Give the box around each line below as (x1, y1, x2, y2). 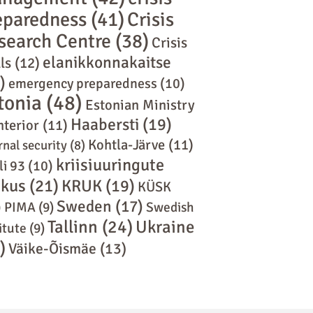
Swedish (145, 198, 194, 216)
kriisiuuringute (55, 154, 164, 175)
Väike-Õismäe (8, 239, 96, 258)
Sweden (56, 196, 112, 217)
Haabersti (70, 114, 139, 135)
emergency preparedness (8, 74, 157, 92)
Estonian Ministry (85, 96, 195, 114)
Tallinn (47, 215, 98, 238)
